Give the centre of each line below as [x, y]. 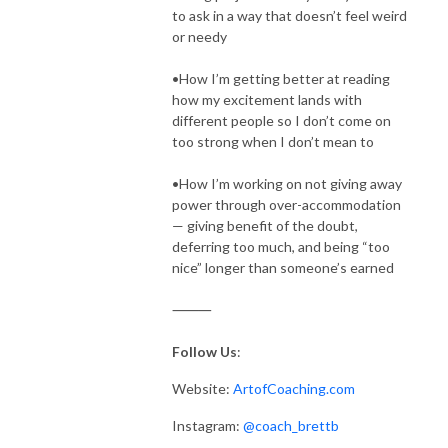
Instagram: [207, 425]
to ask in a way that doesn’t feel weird [289, 15]
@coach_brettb [291, 425]
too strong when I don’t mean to [273, 141]
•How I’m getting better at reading [281, 78]
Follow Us [204, 351]
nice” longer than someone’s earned [283, 267]
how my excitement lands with [267, 99]
